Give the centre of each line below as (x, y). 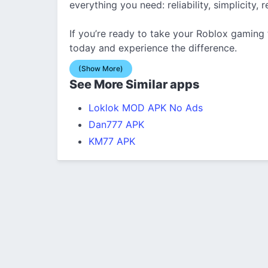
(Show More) (101, 68)
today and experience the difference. (153, 48)
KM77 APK (112, 141)
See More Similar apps (135, 84)
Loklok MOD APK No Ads (146, 107)
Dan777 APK (116, 124)
